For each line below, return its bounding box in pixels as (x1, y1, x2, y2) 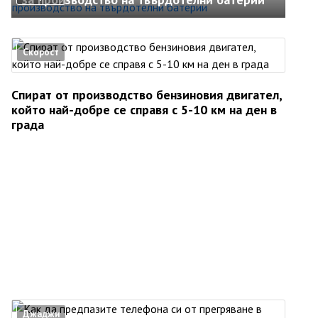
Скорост (23, 46, 59, 58)
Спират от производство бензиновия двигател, (11, 87, 282, 103)
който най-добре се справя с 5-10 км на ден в (11, 102, 277, 118)
